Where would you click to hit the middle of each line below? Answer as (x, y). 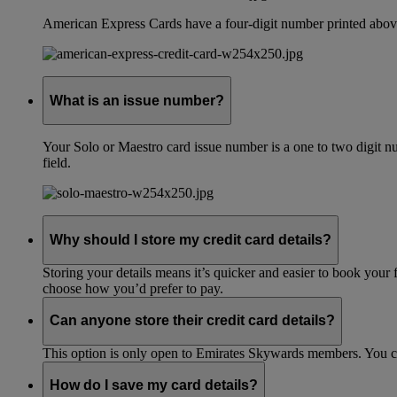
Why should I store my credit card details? (191, 239)
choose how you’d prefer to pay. (133, 288)
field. (57, 163)
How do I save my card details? (154, 385)
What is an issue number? (137, 100)
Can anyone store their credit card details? (192, 321)
